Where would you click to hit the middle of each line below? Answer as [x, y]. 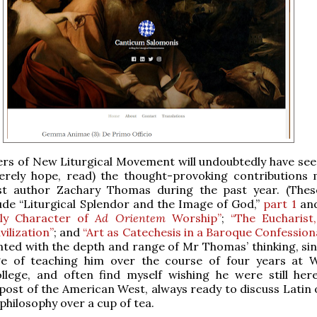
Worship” [196, 218]
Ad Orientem [133, 218]
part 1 [280, 203]
